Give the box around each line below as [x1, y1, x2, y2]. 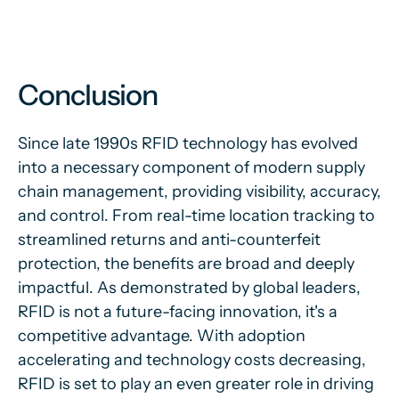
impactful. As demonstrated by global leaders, [18, 278, 361, 297]
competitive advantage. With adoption [18, 326, 305, 346]
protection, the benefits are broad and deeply [18, 254, 354, 273]
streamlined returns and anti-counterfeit [18, 230, 321, 249]
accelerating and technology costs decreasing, [18, 350, 366, 370]
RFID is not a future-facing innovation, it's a [18, 302, 338, 322]
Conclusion [18, 77, 159, 112]
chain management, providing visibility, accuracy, [18, 182, 381, 201]
